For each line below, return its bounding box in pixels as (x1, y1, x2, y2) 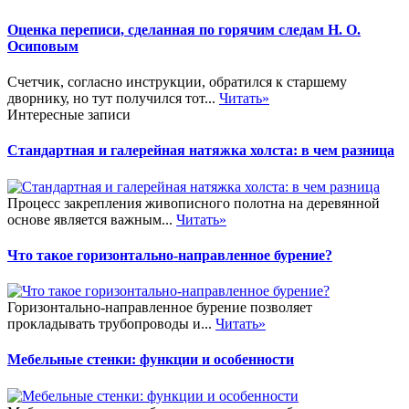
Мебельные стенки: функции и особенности (7, 351, 294, 368)
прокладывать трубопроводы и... (7, 316, 215, 332)
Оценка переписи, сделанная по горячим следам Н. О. (7, 21, 361, 37)
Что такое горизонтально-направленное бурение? (7, 246, 332, 263)
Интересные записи (7, 106, 131, 122)
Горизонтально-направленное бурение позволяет (7, 299, 312, 316)
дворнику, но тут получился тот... (7, 89, 219, 106)
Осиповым (7, 37, 79, 54)
